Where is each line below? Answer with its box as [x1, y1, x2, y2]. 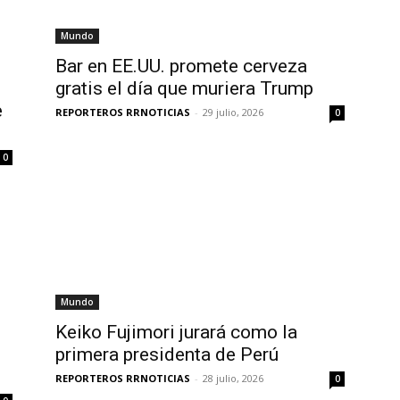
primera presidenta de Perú [55, 344, 279, 365]
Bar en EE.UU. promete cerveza [55, 55, 307, 77]
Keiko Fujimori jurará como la [55, 321, 297, 343]
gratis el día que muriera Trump [55, 78, 313, 99]
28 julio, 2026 [203, 371, 263, 385]
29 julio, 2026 [203, 105, 263, 119]
